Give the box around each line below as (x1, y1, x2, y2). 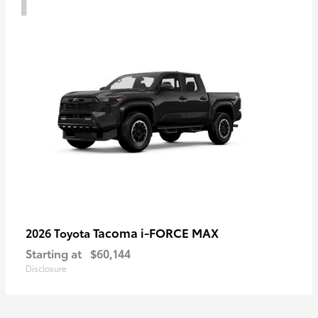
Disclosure (26, 262, 67, 275)
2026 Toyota (26, 224, 93, 241)
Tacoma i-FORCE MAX (93, 224, 219, 241)
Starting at (26, 245, 82, 262)
